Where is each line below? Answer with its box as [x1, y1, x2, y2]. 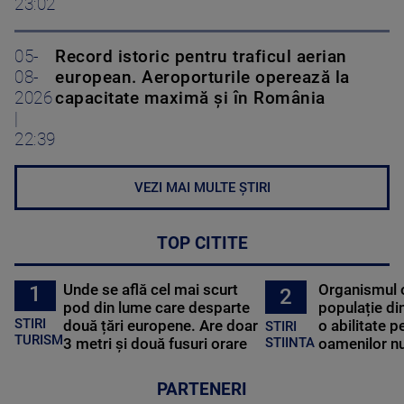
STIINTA [264, 335, 315, 352]
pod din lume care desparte [63, 298, 251, 317]
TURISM [14, 332, 63, 349]
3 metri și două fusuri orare [63, 334, 248, 353]
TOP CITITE [156, 233, 248, 253]
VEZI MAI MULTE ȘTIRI [133, 179, 271, 196]
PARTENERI [157, 379, 247, 399]
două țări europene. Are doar [63, 316, 259, 335]
